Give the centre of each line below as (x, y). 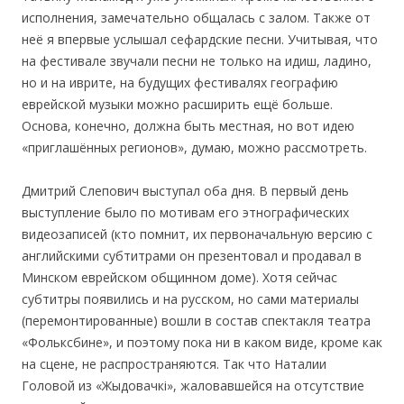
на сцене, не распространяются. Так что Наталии (174, 364)
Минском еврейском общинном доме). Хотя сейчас (179, 277)
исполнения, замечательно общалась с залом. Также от (196, 18)
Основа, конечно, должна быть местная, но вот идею (188, 126)
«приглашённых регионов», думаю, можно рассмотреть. (194, 147)
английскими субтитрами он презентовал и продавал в (192, 256)
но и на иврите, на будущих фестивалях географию (180, 83)
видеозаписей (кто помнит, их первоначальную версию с (197, 234)
